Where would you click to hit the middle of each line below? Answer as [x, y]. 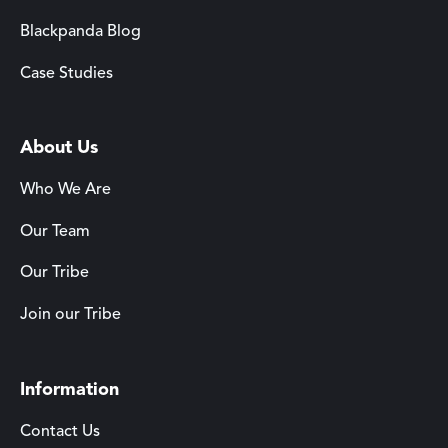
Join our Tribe [70, 314]
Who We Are [65, 190]
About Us [59, 148]
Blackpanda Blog [80, 31]
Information [69, 389]
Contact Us [60, 431]
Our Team [55, 231]
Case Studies [66, 73]
